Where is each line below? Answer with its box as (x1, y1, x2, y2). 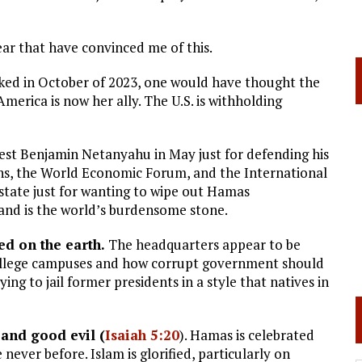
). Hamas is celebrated (179, 326, 314, 345)
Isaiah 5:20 (105, 326, 179, 345)
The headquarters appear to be (105, 235, 301, 255)
